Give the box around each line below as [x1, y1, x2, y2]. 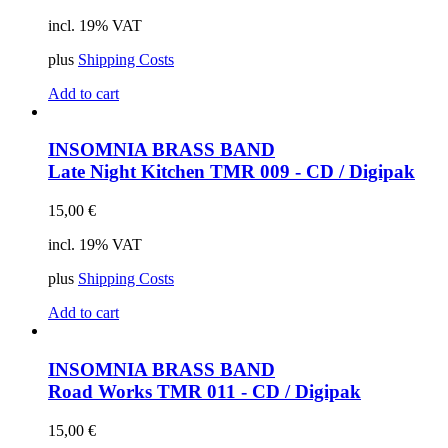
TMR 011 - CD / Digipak [157, 380, 361, 402]
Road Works [48, 380, 157, 402]
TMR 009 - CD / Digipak [210, 161, 415, 183]
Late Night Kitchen [48, 161, 210, 183]
